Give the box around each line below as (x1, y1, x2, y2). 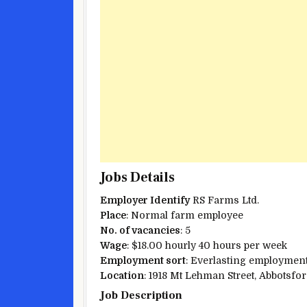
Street (228, 269, 254, 281)
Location (100, 269, 144, 281)
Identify (150, 194, 190, 206)
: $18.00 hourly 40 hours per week (127, 239, 287, 251)
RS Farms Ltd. (190, 194, 259, 206)
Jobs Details (100, 168, 175, 186)
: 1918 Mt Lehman (144, 269, 228, 281)
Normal (131, 209, 168, 221)
